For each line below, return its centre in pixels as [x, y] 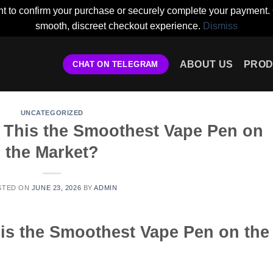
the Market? [52, 152]
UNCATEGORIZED [52, 113]
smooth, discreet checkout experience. [119, 26]
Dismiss [220, 26]
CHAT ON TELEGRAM [115, 64]
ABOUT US [206, 64]
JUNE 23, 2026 [56, 187]
